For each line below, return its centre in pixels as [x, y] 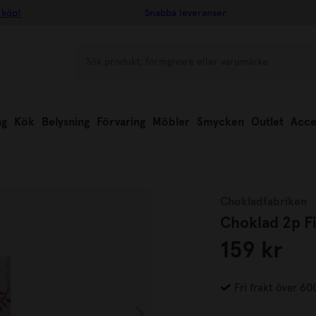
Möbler [171, 122]
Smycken [220, 122]
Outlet [267, 122]
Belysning [66, 122]
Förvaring [121, 122]
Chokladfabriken [263, 201]
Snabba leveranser [186, 13]
